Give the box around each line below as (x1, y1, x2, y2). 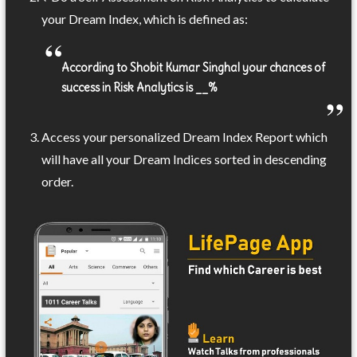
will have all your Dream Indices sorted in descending (41, 151, 328, 167)
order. (41, 174, 74, 189)
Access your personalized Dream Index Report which (41, 129, 328, 144)
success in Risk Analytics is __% (61, 80, 218, 95)
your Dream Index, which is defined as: (41, 10, 249, 26)
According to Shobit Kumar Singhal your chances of (61, 60, 326, 75)
